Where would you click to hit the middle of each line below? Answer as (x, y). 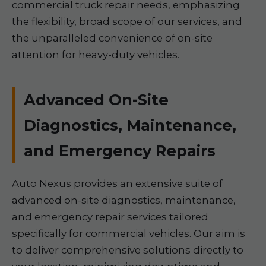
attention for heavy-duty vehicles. (96, 55)
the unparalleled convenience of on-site (112, 38)
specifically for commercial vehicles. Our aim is (129, 233)
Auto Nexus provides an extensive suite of (117, 183)
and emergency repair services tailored (110, 217)
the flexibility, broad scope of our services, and (127, 21)
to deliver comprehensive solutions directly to (128, 250)
